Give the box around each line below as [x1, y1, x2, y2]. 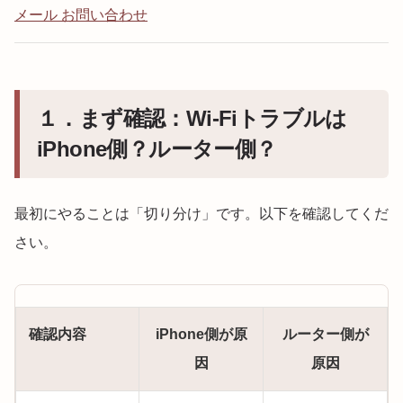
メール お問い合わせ [14, 7, 148, 23]
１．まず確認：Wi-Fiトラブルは [37, 106, 347, 131]
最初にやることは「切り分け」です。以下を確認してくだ [14, 206, 389, 222]
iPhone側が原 [155, 327, 247, 343]
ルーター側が [282, 327, 369, 343]
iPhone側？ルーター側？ [37, 137, 277, 162]
